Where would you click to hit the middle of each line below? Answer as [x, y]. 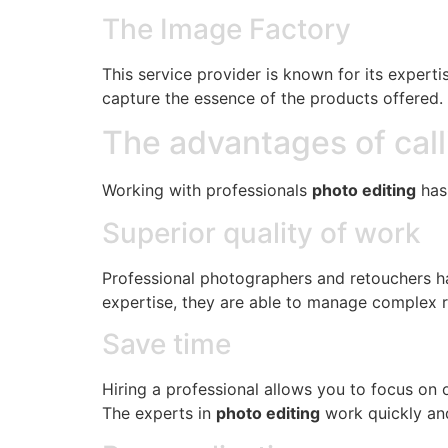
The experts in [159, 413]
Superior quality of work [261, 232]
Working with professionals [207, 190]
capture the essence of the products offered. [272, 98]
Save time [166, 344]
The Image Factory [226, 29]
